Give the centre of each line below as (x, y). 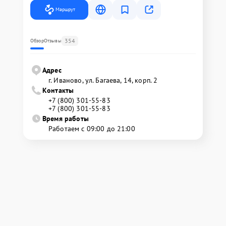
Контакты (58, 90)
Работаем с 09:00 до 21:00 (92, 129)
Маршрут (65, 9)
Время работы (66, 119)
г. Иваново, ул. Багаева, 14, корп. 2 (103, 80)
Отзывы (52, 41)
